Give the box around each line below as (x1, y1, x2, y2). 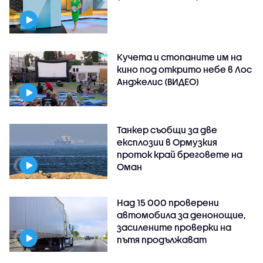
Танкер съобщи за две (117, 124, 218, 135)
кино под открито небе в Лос (117, 63, 252, 75)
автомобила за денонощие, (117, 209, 247, 220)
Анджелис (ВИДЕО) (117, 76, 200, 87)
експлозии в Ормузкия (117, 136, 218, 147)
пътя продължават (117, 234, 207, 245)
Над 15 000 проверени (117, 197, 220, 208)
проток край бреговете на (117, 149, 243, 160)
